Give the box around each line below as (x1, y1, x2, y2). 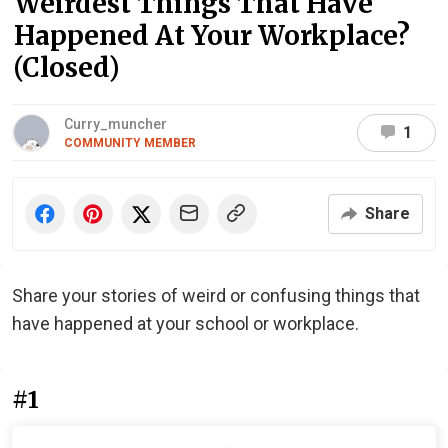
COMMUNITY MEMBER (64, 136, 196, 150)
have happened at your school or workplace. (12, 313, 359, 334)
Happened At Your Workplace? (14, 19, 410, 52)
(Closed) (14, 51, 120, 84)
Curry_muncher (64, 116, 167, 132)
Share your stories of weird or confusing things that (12, 285, 420, 306)
